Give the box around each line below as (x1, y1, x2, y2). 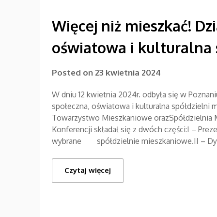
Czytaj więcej (64, 165, 111, 175)
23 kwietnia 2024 (95, 67, 161, 77)
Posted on (52, 67, 95, 77)
